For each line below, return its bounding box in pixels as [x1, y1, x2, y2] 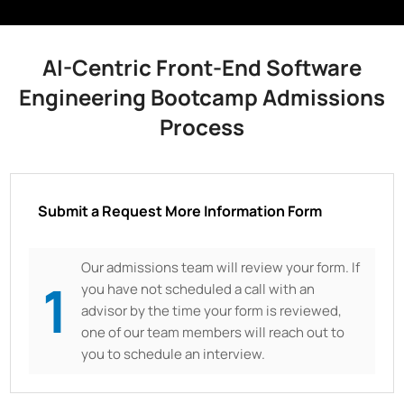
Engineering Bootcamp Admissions [19, 81, 385, 112]
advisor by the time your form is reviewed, [81, 300, 343, 320]
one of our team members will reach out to [81, 322, 345, 342]
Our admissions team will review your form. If [81, 257, 361, 277]
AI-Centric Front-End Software [42, 51, 362, 82]
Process [160, 111, 244, 142]
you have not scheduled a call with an [81, 279, 316, 298]
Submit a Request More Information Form [38, 200, 323, 221]
